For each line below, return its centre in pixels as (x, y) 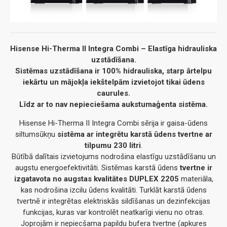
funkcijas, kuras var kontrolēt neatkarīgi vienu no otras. (113, 213)
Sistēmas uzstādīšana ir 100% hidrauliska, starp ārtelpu (113, 71)
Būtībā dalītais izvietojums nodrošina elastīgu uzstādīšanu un (113, 157)
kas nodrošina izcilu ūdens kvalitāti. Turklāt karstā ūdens (113, 190)
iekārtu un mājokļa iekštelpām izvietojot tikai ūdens (113, 82)
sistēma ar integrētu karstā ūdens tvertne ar (135, 135)
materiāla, (196, 179)
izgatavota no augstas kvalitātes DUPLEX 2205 (96, 179)
